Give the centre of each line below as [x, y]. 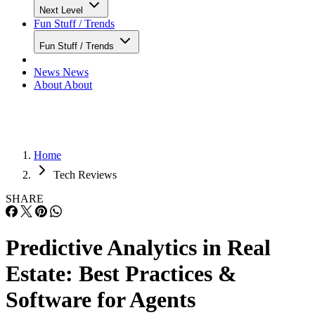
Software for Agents [101, 300]
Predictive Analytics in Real [138, 248]
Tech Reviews [85, 175]
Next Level [63, 10]
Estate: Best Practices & [121, 274]
